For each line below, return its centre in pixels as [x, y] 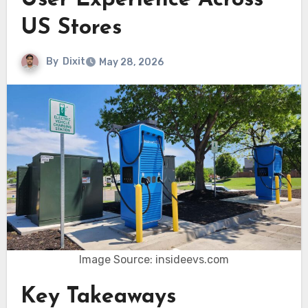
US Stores [71, 29]
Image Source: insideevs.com [154, 260]
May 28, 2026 [131, 63]
